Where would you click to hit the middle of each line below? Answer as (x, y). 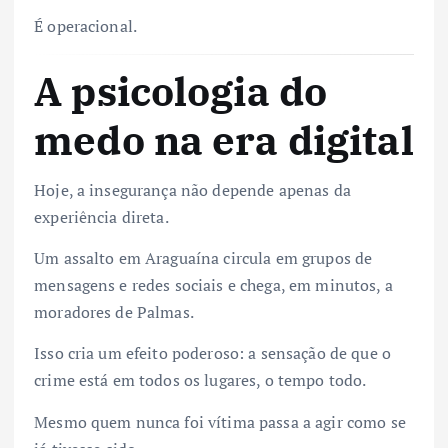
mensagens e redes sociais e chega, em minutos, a (213, 285)
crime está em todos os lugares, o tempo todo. (200, 380)
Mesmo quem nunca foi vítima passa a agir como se (220, 421)
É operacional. (86, 25)
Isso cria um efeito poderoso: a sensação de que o (212, 353)
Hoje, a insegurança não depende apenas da (192, 190)
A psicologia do (181, 91)
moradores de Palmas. (114, 312)
